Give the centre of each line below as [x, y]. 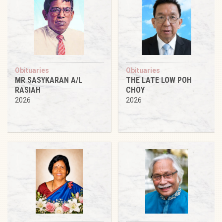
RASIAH [28, 90]
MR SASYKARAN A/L [49, 80]
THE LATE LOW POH [159, 80]
